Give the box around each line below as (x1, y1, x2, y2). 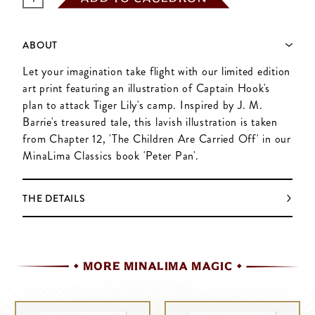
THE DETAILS (22, 191, 86, 205)
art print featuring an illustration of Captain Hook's (22, 80, 271, 97)
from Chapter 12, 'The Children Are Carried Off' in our (22, 131, 291, 148)
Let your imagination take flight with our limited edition (22, 63, 291, 80)
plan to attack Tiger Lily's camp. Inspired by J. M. (22, 97, 263, 114)
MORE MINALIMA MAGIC (82, 259, 233, 274)
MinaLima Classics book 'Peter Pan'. (22, 148, 199, 165)
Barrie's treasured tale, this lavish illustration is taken (22, 114, 278, 131)
